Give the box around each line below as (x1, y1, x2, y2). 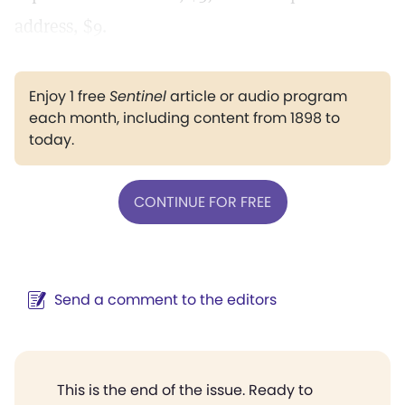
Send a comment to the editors (54, 289, 277, 310)
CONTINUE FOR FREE (134, 191, 271, 212)
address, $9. (14, 14, 107, 38)
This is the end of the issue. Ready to (57, 380, 313, 400)
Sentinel (109, 86, 166, 107)
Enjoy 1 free (29, 86, 109, 107)
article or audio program (166, 86, 347, 107)
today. (29, 129, 74, 150)
